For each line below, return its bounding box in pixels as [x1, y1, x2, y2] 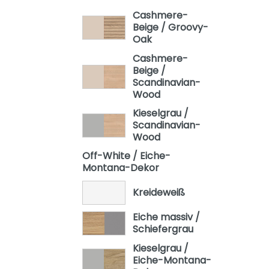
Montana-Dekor [82, 161, 159, 175]
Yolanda [74, 88, 113, 102]
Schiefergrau [132, 222, 193, 237]
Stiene [74, 67, 104, 81]
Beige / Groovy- [132, 20, 208, 35]
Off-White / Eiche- [82, 149, 171, 163]
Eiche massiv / [132, 210, 200, 225]
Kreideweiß [132, 186, 185, 200]
